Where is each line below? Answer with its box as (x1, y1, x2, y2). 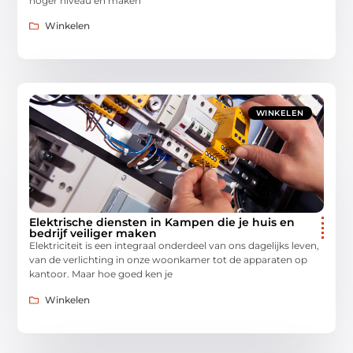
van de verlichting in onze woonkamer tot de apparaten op (29, 254, 308, 266)
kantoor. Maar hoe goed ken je (29, 268, 173, 281)
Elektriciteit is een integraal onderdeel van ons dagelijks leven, (29, 240, 320, 252)
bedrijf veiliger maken (29, 226, 158, 241)
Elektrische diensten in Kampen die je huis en (29, 215, 295, 230)
